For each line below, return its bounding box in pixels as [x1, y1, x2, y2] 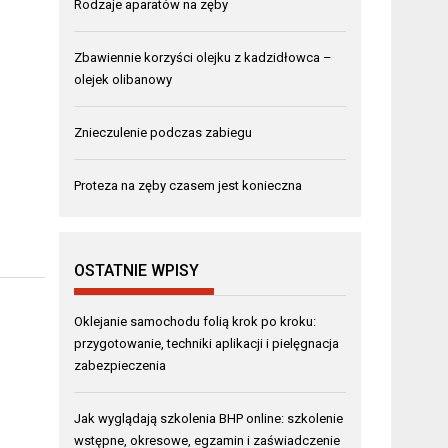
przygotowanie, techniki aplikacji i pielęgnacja [74, 335, 340, 351]
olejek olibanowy [74, 71, 173, 87]
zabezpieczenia [74, 357, 167, 373]
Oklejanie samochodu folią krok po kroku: [74, 313, 317, 329]
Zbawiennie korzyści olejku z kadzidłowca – [74, 49, 333, 65]
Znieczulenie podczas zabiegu [74, 124, 253, 140]
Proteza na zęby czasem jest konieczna [74, 177, 303, 193]
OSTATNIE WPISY [74, 260, 200, 280]
